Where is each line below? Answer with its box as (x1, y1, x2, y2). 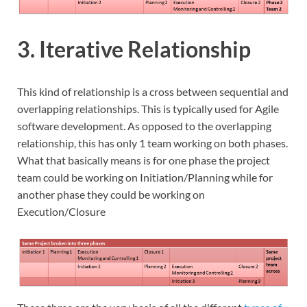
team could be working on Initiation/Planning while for (17, 170, 273, 184)
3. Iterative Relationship (17, 36, 251, 63)
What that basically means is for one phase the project (17, 153, 270, 167)
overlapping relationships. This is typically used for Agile (17, 101, 279, 115)
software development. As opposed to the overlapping (17, 119, 271, 132)
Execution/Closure (17, 204, 106, 218)
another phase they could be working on (17, 187, 205, 201)
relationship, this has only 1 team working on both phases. (17, 136, 288, 149)
